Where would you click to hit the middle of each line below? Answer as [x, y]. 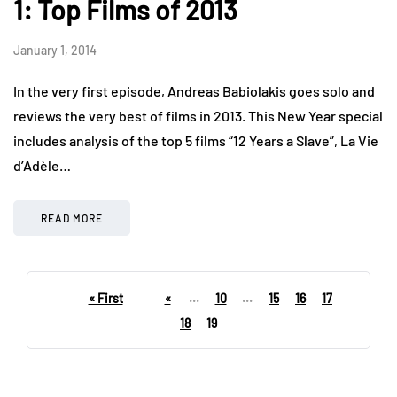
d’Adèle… [42, 165]
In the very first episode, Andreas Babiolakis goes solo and [194, 90]
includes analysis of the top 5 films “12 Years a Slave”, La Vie [196, 140]
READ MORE [72, 218]
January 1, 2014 [55, 50]
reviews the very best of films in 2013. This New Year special [198, 115]
